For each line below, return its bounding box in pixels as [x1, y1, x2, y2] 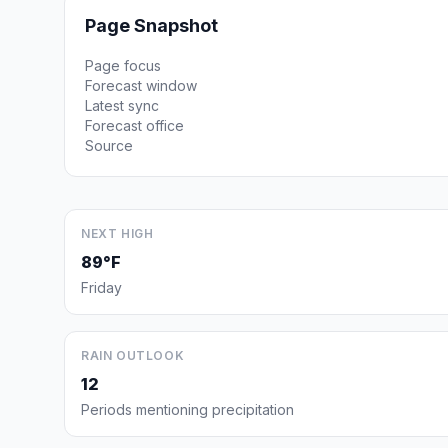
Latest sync [85, 97, 159, 114]
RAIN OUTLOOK [81, 348, 185, 363]
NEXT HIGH [81, 226, 154, 241]
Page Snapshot [85, 15, 218, 36]
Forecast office [85, 117, 184, 134]
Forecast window [85, 77, 197, 94]
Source [85, 137, 133, 154]
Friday [81, 279, 122, 296]
